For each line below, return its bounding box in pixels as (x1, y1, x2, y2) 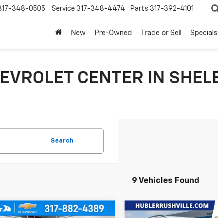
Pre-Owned (94, 29, 132, 37)
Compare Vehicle (144, 209, 203, 217)
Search (50, 138, 73, 144)
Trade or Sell (141, 29, 182, 37)
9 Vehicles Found (131, 177, 200, 185)
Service (52, 5, 75, 13)
